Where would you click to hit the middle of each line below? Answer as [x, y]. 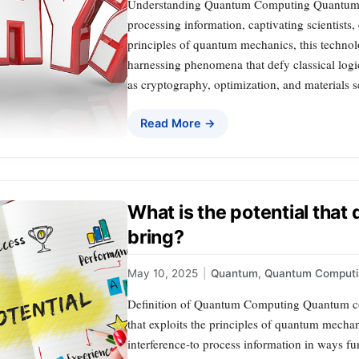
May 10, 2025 [163, 273]
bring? [156, 238]
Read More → [178, 123]
